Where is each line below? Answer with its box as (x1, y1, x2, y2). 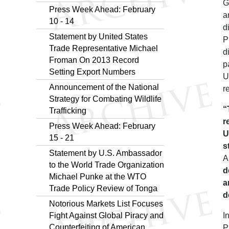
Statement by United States (49, 32, 148, 41)
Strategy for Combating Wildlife (49, 94, 162, 103)
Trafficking (49, 106, 86, 115)
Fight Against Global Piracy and (49, 211, 164, 220)
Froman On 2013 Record (49, 55, 139, 64)
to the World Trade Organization (49, 160, 164, 169)
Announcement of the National (49, 82, 159, 91)
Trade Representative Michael (49, 43, 158, 53)
